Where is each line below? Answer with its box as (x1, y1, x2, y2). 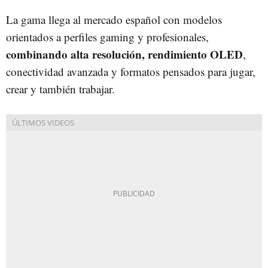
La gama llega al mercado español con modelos (6, 11, 222, 27)
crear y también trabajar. (6, 81, 115, 96)
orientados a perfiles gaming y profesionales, (6, 29, 209, 44)
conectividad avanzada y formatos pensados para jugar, (6, 63, 255, 79)
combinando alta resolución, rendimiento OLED (6, 45, 243, 62)
